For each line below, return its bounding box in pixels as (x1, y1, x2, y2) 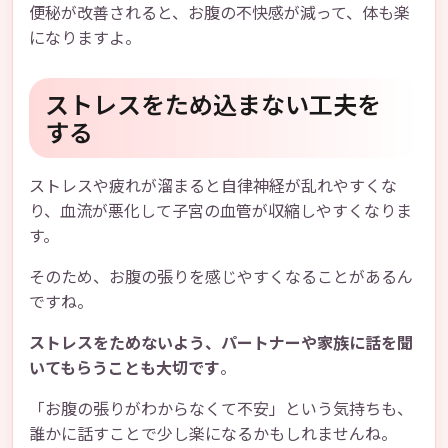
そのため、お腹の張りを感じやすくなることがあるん (29, 264, 413, 288)
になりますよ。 (29, 25, 141, 49)
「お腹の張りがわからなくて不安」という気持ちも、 (29, 396, 413, 420)
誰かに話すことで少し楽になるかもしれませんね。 (29, 421, 397, 445)
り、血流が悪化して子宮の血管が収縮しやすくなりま (29, 198, 412, 222)
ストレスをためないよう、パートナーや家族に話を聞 (29, 330, 413, 354)
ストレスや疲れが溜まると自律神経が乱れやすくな (29, 173, 397, 197)
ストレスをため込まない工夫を (45, 86, 381, 121)
